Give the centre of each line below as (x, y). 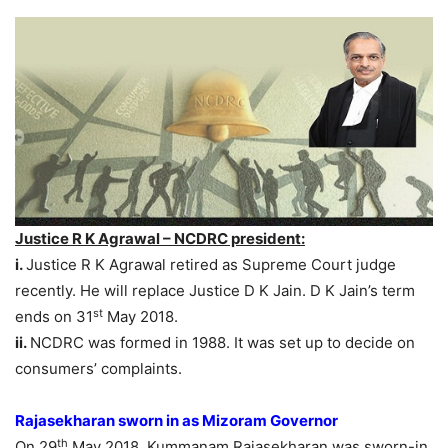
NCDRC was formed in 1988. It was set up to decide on (222, 343)
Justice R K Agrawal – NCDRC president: (160, 239)
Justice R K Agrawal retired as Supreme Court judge (211, 265)
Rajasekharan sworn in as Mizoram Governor (176, 421)
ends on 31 (54, 317)
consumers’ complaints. (98, 369)
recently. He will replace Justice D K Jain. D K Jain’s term (215, 291)
